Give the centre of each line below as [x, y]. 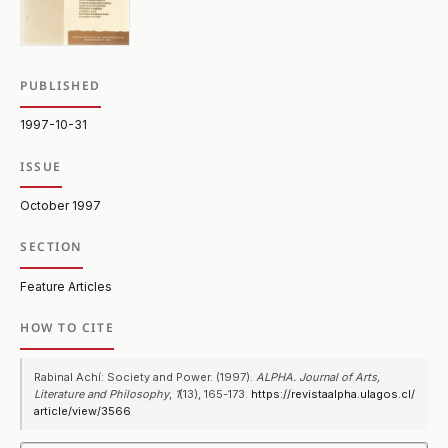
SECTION [51, 247]
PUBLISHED [60, 85]
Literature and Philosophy [102, 393]
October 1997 [60, 205]
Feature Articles [65, 286]
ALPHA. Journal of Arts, [318, 376]
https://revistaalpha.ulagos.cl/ [333, 393]
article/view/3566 [83, 410]
